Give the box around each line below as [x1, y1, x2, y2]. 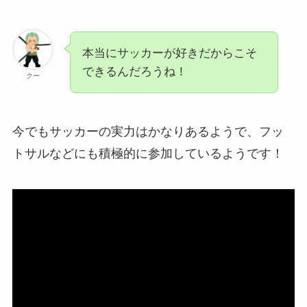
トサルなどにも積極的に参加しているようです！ [12, 146, 284, 160]
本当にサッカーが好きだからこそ [82, 47, 257, 60]
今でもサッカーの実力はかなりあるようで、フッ [12, 124, 284, 138]
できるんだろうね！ [82, 65, 187, 79]
